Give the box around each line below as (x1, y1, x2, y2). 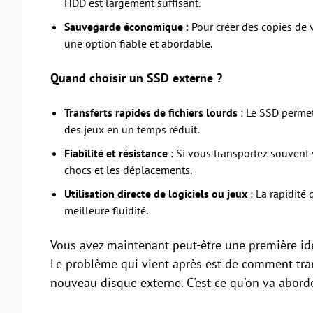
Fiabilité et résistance (64, 146, 168, 161)
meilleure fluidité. (64, 203, 148, 218)
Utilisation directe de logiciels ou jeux (64, 187, 247, 201)
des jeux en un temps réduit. (64, 122, 199, 137)
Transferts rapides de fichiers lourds (64, 105, 238, 120)
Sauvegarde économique (64, 20, 183, 34)
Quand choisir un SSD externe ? (50, 70, 222, 87)
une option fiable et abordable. (64, 36, 212, 51)
